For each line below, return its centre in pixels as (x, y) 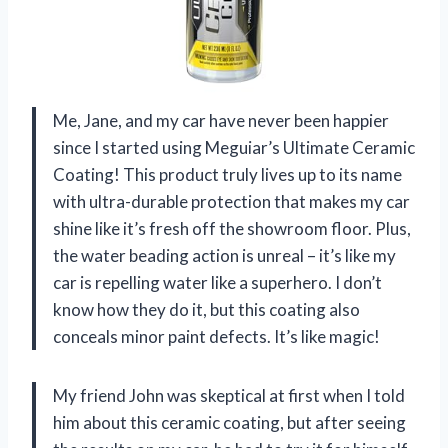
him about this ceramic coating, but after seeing (229, 422)
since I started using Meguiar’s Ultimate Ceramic (234, 147)
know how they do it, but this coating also (206, 309)
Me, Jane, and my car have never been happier (221, 120)
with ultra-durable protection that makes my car (231, 201)
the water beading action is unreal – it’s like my (224, 255)
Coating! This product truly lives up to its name (227, 174)
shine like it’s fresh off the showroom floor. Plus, (232, 228)
